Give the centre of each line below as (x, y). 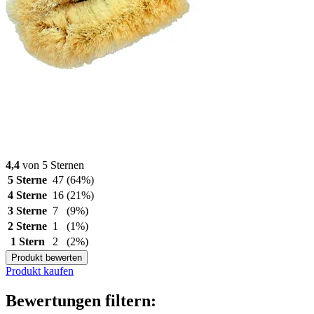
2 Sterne (27, 226)
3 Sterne (27, 210)
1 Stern (27, 241)
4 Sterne (27, 195)
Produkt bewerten (47, 257)
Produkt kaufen (40, 271)
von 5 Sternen (52, 165)
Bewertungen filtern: (81, 300)
